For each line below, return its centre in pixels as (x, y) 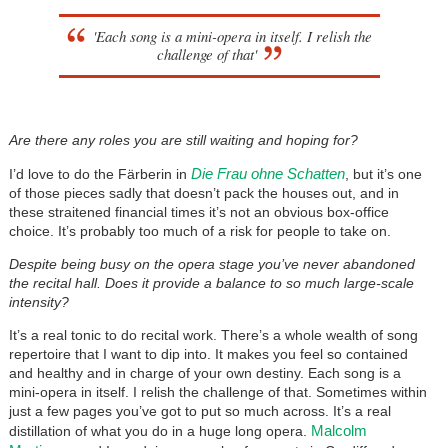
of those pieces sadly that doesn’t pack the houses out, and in (203, 192)
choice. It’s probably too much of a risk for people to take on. (199, 230)
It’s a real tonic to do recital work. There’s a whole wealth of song (213, 334)
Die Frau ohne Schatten (267, 173)
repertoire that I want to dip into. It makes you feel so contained (208, 353)
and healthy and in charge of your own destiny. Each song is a (204, 372)
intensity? (38, 301)
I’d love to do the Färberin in (99, 173)
